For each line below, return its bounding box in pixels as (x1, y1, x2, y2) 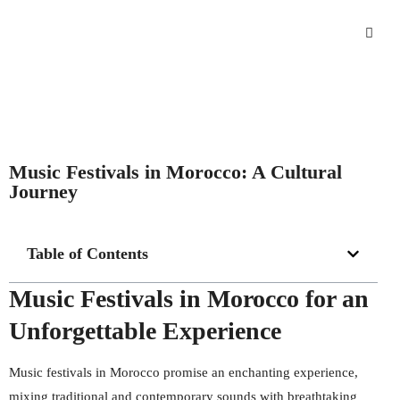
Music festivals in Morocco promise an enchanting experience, (9, 365, 358, 379)
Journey (9, 180, 78, 203)
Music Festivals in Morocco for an (9, 285, 369, 312)
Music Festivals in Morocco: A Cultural (9, 161, 342, 183)
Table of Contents (27, 245, 148, 262)
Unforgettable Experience (9, 317, 281, 345)
